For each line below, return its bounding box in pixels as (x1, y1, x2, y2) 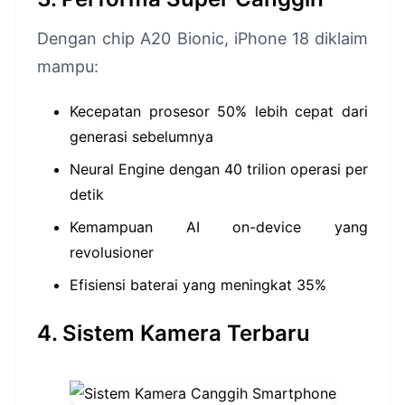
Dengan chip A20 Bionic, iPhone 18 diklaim (37, 29, 368, 48)
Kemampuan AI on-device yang (70, 218, 368, 236)
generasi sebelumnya (70, 127, 213, 146)
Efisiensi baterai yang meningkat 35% (70, 276, 326, 294)
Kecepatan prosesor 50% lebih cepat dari (70, 102, 368, 120)
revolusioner (70, 243, 154, 261)
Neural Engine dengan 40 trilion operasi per (70, 160, 368, 178)
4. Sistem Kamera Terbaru (37, 320, 310, 346)
